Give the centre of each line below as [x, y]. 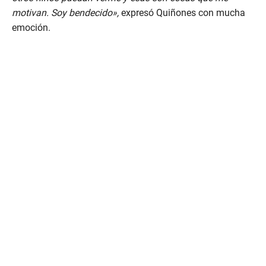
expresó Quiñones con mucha [182, 13]
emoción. [31, 28]
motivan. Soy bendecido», [65, 13]
